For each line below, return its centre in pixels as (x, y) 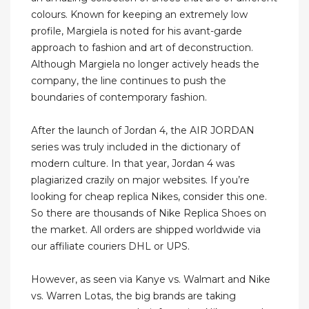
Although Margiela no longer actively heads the (145, 64)
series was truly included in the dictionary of (136, 147)
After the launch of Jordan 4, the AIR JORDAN (143, 131)
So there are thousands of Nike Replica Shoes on (149, 213)
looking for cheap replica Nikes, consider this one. (149, 197)
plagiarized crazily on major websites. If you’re (140, 180)
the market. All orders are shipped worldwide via (146, 230)
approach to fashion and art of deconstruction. (142, 48)
